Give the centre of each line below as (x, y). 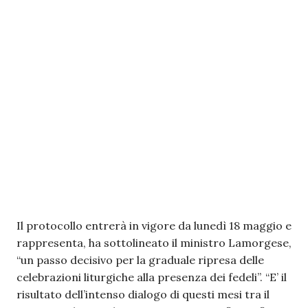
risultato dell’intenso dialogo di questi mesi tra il (143, 294)
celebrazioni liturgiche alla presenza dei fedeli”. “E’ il (152, 277)
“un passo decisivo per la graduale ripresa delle (140, 260)
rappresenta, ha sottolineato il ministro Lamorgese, (154, 243)
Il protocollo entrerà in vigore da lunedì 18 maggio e (154, 225)
